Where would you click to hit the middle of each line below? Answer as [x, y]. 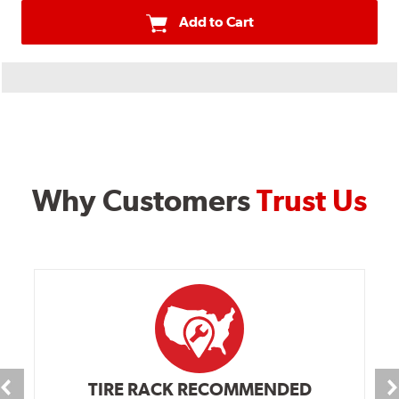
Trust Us [312, 201]
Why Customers [144, 201]
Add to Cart [216, 22]
